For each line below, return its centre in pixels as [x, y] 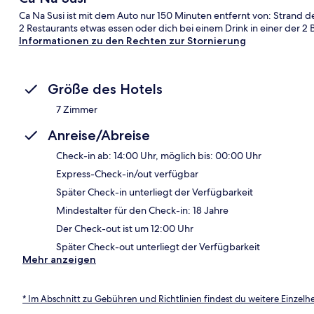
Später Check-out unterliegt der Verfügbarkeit [158, 246]
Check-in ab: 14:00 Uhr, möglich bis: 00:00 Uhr [159, 155]
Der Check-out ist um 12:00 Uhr [125, 228]
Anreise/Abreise [99, 135]
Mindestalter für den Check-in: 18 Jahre [142, 210]
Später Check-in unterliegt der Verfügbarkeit [155, 192]
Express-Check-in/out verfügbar [127, 173]
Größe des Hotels [105, 89]
